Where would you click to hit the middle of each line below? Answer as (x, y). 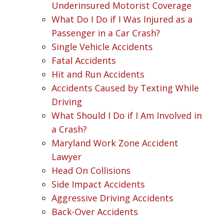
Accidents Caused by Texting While (125, 88)
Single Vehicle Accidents (102, 46)
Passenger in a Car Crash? (106, 33)
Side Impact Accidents (98, 184)
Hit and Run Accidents (98, 74)
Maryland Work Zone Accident (115, 143)
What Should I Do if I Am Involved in (127, 115)
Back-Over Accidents (95, 211)
